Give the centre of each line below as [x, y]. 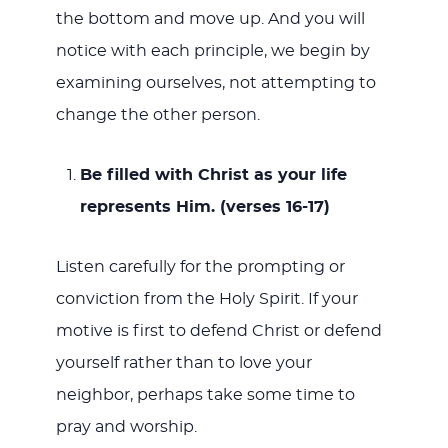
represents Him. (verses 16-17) [204, 206]
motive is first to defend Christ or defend [218, 330]
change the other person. [157, 114]
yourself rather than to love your [183, 362]
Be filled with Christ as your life [213, 174]
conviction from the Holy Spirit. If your [206, 298]
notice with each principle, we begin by [212, 50]
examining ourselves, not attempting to [215, 82]
